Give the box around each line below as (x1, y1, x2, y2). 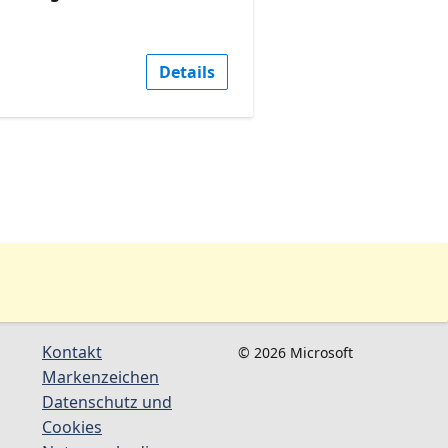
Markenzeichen (42, 365, 159, 388)
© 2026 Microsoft (237, 342, 353, 362)
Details (158, 60, 215, 83)
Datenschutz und (42, 390, 172, 413)
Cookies (42, 415, 102, 438)
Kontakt (42, 340, 102, 363)
